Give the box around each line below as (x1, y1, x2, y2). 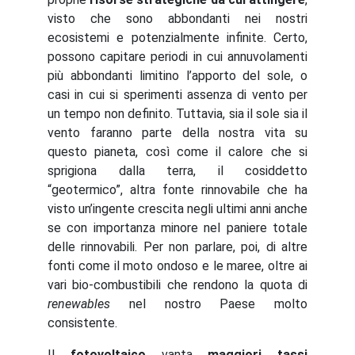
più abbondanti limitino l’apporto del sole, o (48, 68, 307, 83)
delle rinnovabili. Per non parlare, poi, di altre (48, 239, 307, 254)
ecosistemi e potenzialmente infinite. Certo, (48, 30, 307, 45)
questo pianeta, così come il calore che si (48, 144, 307, 159)
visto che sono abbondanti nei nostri (48, 11, 307, 26)
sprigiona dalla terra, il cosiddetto (48, 163, 307, 178)
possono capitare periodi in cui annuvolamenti (48, 49, 307, 64)
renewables (48, 296, 129, 311)
